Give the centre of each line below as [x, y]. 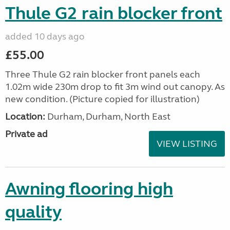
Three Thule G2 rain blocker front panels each [103, 74]
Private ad [26, 134]
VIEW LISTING [187, 144]
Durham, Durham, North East [108, 117]
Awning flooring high [89, 189]
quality [33, 212]
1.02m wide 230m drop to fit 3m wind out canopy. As [115, 87]
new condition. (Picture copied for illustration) [102, 99]
